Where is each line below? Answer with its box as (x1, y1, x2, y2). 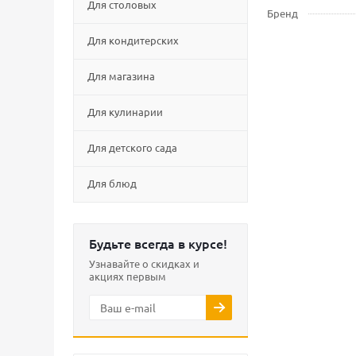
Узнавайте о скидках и (89, 257, 199, 270)
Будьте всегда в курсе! (89, 234, 227, 252)
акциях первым (89, 269, 166, 283)
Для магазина (87, 69, 155, 83)
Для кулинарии (87, 105, 163, 118)
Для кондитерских (87, 33, 179, 47)
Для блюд (87, 176, 137, 190)
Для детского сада (87, 141, 177, 154)
